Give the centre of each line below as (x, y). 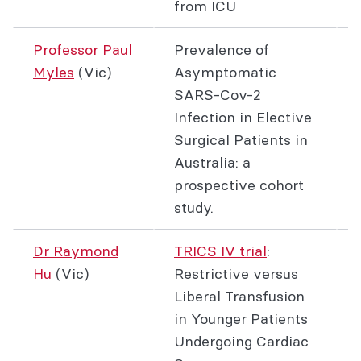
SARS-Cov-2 (218, 95)
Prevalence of (222, 50)
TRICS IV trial (220, 251)
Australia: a (212, 162)
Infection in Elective (243, 117)
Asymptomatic (225, 72)
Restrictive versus (236, 274)
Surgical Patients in (241, 140)
